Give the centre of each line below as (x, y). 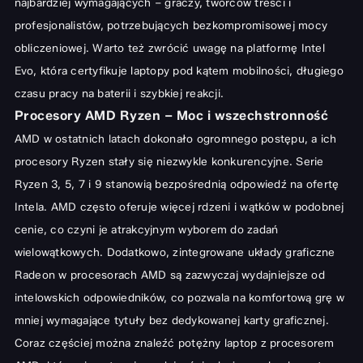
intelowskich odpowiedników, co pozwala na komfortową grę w (179, 298)
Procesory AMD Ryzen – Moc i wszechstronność (171, 116)
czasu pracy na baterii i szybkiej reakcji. (119, 94)
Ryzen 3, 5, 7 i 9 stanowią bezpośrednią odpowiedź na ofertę (177, 184)
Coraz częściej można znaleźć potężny (119, 343)
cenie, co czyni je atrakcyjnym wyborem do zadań (146, 230)
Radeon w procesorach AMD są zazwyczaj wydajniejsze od (169, 275)
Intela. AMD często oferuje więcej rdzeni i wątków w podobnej (179, 207)
